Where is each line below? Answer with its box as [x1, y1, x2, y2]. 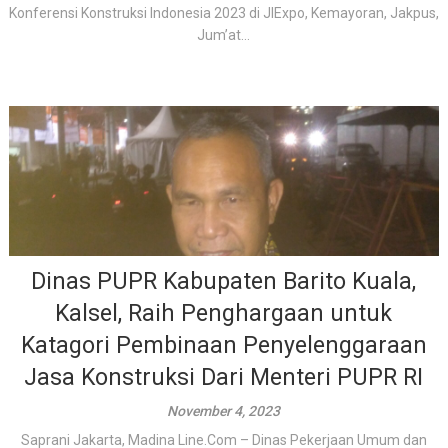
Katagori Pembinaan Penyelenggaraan [20, 332, 427, 359]
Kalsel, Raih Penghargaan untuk [55, 300, 393, 327]
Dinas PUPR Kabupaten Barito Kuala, [31, 268, 417, 295]
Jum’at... [197, 27, 251, 43]
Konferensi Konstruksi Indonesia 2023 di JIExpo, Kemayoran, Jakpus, [8, 5, 439, 21]
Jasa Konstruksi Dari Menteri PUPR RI [24, 364, 424, 391]
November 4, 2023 [167, 403, 281, 419]
